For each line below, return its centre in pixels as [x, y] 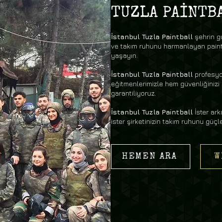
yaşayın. [124, 55]
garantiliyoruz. [134, 93]
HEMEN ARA [150, 157]
